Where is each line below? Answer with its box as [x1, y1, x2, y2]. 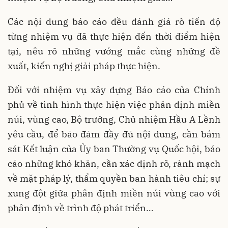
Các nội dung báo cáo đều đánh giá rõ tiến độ [8, 15, 220, 27]
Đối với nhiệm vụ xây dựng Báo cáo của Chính [8, 83, 220, 96]
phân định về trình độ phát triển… [8, 202, 153, 214]
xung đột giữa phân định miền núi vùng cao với [8, 187, 220, 199]
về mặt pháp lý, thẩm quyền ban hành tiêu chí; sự [8, 172, 220, 184]
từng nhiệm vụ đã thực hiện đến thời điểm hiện [8, 30, 220, 42]
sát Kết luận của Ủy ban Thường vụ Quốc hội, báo [8, 142, 220, 155]
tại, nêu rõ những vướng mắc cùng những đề [8, 45, 220, 57]
